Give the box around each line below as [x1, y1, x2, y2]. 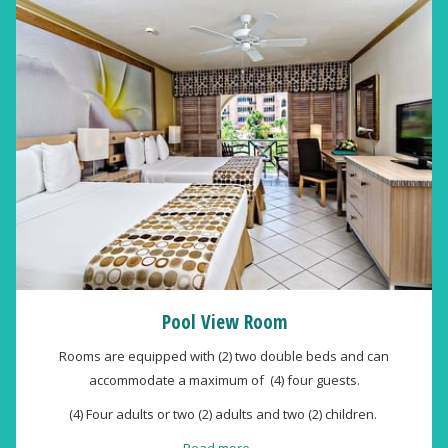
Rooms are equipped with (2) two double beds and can [59, 347, 389, 365]
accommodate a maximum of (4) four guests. [88, 371, 360, 389]
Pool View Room [161, 309, 287, 335]
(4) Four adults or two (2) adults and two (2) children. [68, 405, 380, 423]
